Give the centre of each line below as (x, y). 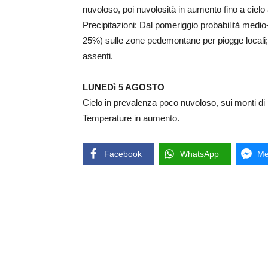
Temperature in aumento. (131, 118)
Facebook (123, 154)
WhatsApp (200, 154)
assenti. (98, 56)
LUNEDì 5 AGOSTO (124, 87)
